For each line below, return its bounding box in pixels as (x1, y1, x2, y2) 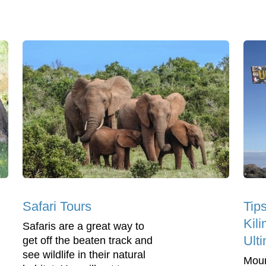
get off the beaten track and (23, 235, 153, 247)
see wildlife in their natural (23, 249, 145, 261)
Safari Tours (23, 199, 91, 214)
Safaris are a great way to (23, 220, 144, 233)
